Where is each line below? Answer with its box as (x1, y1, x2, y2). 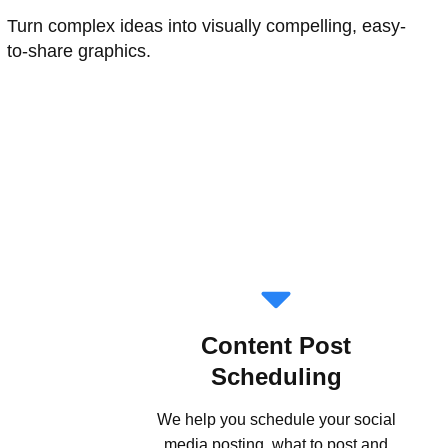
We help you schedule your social (156, 411, 396, 429)
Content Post (201, 332, 351, 360)
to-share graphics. (6, 41, 151, 62)
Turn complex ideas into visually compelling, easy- (6, 16, 406, 37)
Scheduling (210, 363, 342, 391)
